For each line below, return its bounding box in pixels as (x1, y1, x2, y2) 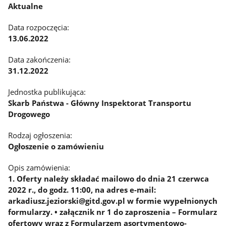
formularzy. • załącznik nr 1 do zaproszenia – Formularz (8, 207, 217, 217)
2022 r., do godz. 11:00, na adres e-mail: (8, 185, 156, 195)
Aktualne (8, 1, 43, 12)
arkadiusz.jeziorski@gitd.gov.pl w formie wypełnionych (8, 196, 218, 206)
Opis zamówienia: (8, 162, 71, 173)
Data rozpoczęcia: (8, 22, 70, 33)
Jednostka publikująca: (8, 87, 86, 97)
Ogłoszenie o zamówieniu (8, 141, 104, 152)
